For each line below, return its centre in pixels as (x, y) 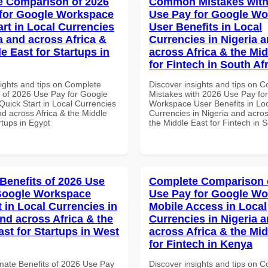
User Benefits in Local (205, 27)
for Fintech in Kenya (201, 244)
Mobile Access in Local (208, 206)
